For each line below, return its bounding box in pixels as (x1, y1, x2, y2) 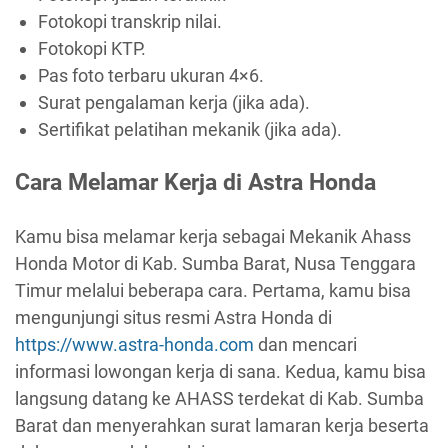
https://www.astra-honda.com (15, 333, 254, 355)
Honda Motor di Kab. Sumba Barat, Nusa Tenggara (15, 252, 416, 274)
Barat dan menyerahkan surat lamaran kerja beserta (15, 414, 429, 436)
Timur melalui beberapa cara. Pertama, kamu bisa (15, 279, 411, 301)
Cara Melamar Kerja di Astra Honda (15, 168, 376, 197)
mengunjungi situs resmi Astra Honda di (15, 306, 332, 328)
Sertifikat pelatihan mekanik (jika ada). (37, 118, 342, 140)
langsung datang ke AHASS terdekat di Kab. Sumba (15, 387, 424, 409)
